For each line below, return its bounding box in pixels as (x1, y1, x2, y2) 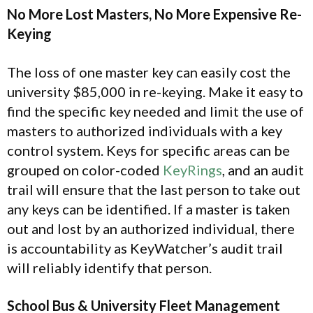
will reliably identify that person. (7, 259, 212, 276)
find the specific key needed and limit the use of (7, 102, 304, 119)
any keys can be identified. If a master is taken (7, 200, 290, 217)
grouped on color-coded (7, 161, 163, 178)
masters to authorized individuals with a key (7, 122, 282, 139)
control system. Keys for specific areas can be (7, 141, 290, 159)
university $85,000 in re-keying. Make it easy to (7, 82, 303, 100)
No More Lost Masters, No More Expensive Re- (7, 6, 302, 23)
